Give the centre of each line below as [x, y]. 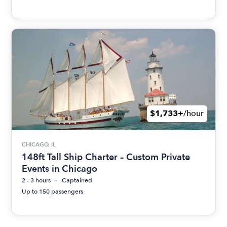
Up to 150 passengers [53, 192]
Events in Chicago [60, 169]
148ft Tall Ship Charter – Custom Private [106, 157]
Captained [77, 181]
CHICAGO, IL [39, 144]
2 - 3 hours [36, 181]
